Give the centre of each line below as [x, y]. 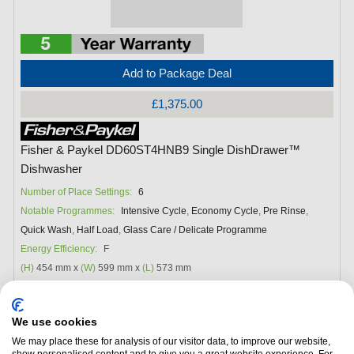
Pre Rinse [285, 211]
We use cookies [55, 322]
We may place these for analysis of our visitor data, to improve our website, [171, 341]
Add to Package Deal [177, 73]
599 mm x [119, 268]
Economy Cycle [225, 211]
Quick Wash [47, 230]
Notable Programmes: [68, 211]
